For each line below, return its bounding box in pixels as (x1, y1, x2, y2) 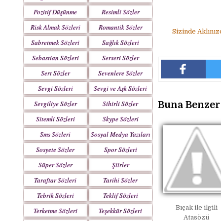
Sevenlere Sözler (98, 69, 143, 77)
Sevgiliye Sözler (34, 99, 77, 108)
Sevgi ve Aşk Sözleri (94, 84, 147, 93)
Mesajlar (43, 155, 68, 164)
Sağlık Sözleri (102, 38, 139, 47)
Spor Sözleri (104, 145, 137, 154)
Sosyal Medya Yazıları (90, 130, 150, 139)
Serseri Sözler (102, 53, 139, 62)
